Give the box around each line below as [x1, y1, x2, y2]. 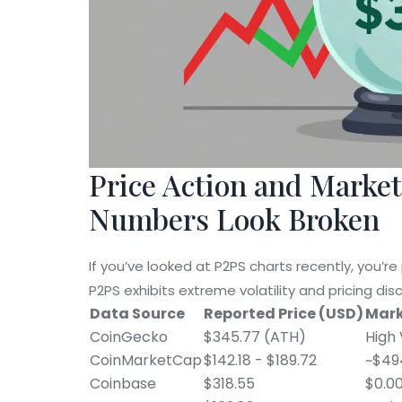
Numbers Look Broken [89, 198, 380, 238]
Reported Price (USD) [204, 302, 363, 324]
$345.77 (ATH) [204, 326, 306, 347]
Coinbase [90, 372, 156, 394]
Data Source [90, 302, 185, 324]
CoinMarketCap [90, 349, 202, 371]
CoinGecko [90, 326, 168, 347]
